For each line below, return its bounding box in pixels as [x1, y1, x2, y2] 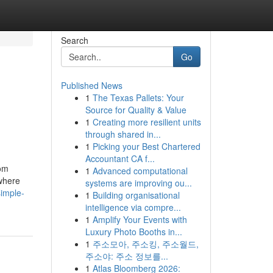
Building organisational [92, 189, 180, 201]
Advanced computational [92, 165, 188, 177]
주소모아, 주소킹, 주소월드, [92, 238, 199, 250]
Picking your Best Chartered [92, 140, 200, 152]
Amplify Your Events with [92, 213, 187, 225]
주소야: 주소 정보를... [85, 250, 168, 262]
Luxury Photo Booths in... [85, 225, 182, 238]
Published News [60, 79, 122, 91]
